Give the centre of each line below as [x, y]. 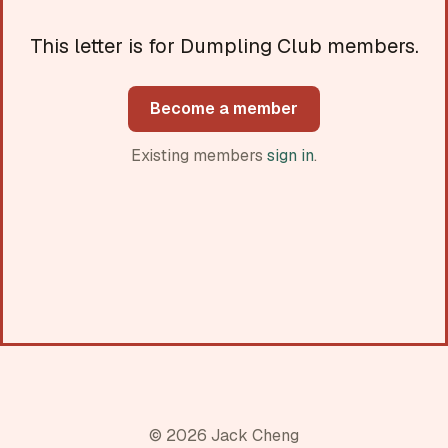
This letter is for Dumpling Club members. [224, 46]
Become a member [224, 108]
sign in [290, 155]
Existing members [199, 155]
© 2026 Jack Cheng [224, 435]
